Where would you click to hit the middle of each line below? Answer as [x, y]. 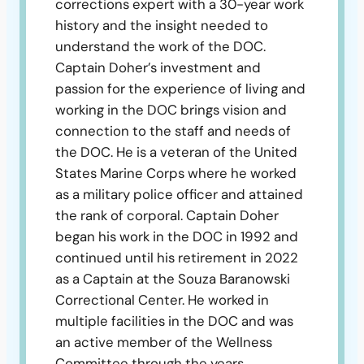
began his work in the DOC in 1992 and [177, 236]
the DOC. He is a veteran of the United [176, 152]
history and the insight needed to [162, 25]
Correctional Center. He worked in [162, 299]
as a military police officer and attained [179, 194]
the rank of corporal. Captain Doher [167, 215]
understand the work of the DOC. [160, 46]
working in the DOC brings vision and [171, 109]
